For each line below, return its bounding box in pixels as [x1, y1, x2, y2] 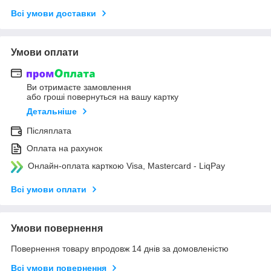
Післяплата [27, 126, 71, 136]
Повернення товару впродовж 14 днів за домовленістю [11, 244, 229, 254]
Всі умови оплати [11, 184, 87, 195]
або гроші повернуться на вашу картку [27, 92, 178, 102]
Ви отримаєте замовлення [27, 82, 131, 93]
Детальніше [27, 106, 77, 117]
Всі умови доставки [11, 8, 96, 18]
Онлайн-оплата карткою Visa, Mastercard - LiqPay [28, 161, 225, 171]
